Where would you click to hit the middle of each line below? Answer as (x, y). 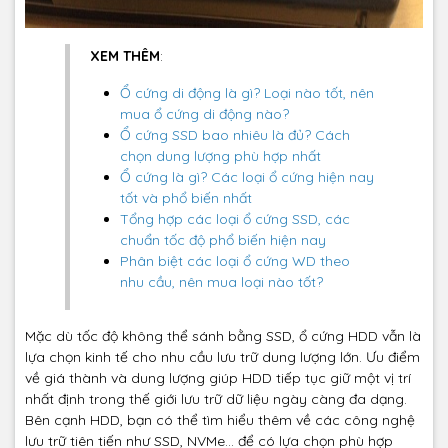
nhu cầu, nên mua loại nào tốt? (221, 282)
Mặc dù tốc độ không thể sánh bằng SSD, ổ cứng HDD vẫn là (223, 336)
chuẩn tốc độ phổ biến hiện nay (223, 240)
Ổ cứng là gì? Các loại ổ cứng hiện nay (247, 177)
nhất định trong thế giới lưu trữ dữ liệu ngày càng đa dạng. (216, 399)
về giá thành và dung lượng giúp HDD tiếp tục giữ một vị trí (218, 378)
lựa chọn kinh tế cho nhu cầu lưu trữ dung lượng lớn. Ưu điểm (222, 357)
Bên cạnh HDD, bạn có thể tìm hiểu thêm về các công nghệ (220, 420)
